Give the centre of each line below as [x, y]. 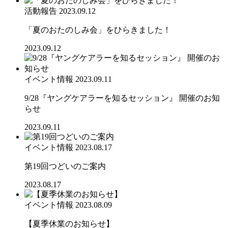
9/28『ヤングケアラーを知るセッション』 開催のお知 [122, 98]
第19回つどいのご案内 [65, 166]
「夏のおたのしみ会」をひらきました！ [98, 30]
